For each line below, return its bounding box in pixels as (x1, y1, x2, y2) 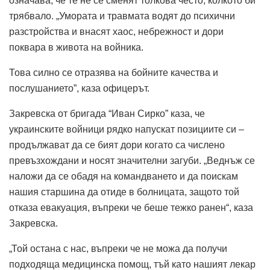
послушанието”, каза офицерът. (9, 83, 149, 93)
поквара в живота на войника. (9, 42, 143, 52)
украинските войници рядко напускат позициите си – (9, 124, 244, 134)
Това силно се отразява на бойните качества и (9, 67, 218, 78)
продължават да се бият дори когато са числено (9, 139, 225, 150)
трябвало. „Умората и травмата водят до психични (9, 10, 235, 21)
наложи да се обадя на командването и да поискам (9, 171, 238, 181)
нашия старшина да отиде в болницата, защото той (9, 186, 239, 197)
